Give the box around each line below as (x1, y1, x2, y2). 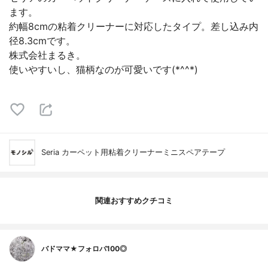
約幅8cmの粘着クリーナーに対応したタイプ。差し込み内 (9, 20, 258, 32)
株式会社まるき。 (9, 49, 86, 61)
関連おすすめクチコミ (95, 196, 173, 205)
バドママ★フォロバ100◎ (41, 244, 127, 253)
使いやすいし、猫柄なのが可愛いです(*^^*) (9, 63, 198, 75)
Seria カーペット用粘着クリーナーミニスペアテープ (41, 147, 225, 157)
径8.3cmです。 (9, 35, 75, 47)
